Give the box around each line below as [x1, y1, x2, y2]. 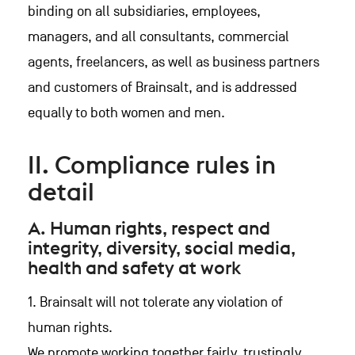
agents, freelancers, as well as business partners [28, 54, 319, 71]
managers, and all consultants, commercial [28, 29, 289, 45]
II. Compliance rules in [28, 149, 276, 180]
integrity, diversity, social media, [28, 236, 296, 259]
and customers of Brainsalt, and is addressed [28, 79, 297, 96]
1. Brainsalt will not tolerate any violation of [28, 294, 283, 311]
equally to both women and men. [28, 105, 225, 121]
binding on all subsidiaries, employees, [28, 3, 261, 20]
